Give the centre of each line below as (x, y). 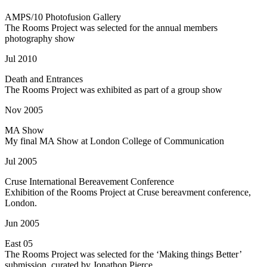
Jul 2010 (21, 59)
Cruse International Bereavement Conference (89, 182)
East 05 (19, 244)
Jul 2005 (21, 162)
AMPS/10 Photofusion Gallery (63, 17)
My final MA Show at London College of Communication (114, 141)
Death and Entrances (44, 79)
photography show (40, 39)
